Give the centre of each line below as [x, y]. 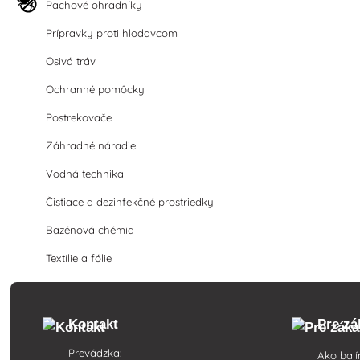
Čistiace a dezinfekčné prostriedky [130, 202]
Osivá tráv [71, 61]
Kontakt [94, 324]
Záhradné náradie [91, 145]
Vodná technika [85, 174]
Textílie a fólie [79, 258]
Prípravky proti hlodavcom [112, 33]
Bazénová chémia [90, 230]
